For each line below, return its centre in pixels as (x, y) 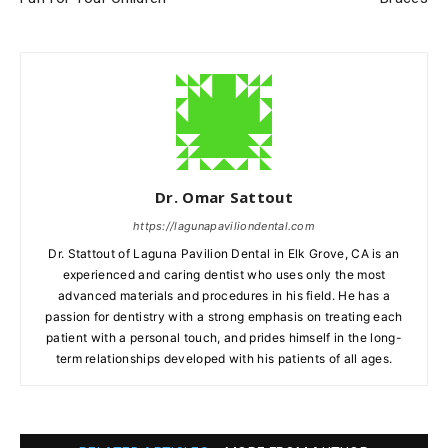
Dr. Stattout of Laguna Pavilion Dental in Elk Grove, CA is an (224, 253)
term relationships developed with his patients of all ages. (224, 358)
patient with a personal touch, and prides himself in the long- (224, 337)
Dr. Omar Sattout (224, 196)
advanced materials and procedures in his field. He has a (224, 295)
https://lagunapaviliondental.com (224, 225)
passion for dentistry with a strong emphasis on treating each (224, 316)
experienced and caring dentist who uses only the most (224, 274)
